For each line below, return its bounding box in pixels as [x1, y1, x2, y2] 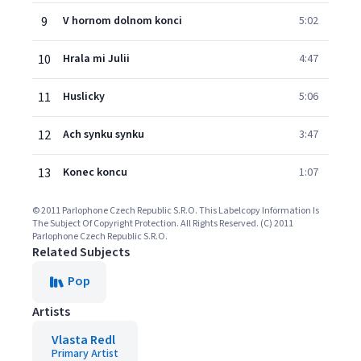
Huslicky [63, 89, 105, 105]
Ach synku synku [63, 127, 144, 143]
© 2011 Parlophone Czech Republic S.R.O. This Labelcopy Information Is [32, 204, 319, 218]
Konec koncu [63, 164, 127, 180]
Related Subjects [32, 243, 130, 261]
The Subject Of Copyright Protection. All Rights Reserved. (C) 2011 [32, 217, 293, 230]
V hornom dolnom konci [63, 13, 182, 29]
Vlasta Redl [52, 331, 115, 349]
